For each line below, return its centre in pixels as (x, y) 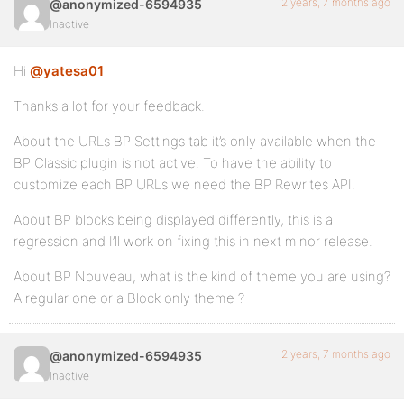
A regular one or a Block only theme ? (129, 298)
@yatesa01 (67, 71)
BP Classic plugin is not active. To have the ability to (173, 163)
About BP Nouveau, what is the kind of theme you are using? (202, 276)
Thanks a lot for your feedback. (109, 106)
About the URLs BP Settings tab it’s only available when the (195, 141)
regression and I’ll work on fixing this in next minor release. (193, 241)
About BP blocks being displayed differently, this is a (173, 220)
